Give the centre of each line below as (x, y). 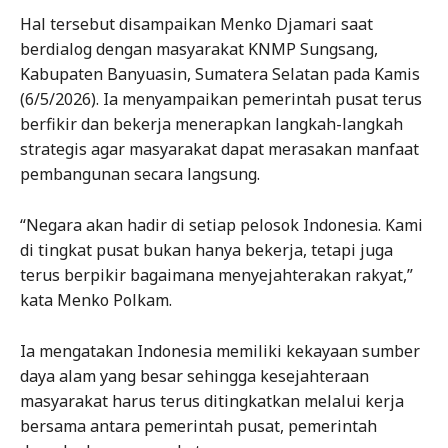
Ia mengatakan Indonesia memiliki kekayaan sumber (220, 351)
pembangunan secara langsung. (140, 174)
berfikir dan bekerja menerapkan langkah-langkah (211, 124)
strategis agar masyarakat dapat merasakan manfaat (219, 149)
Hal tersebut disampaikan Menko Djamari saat (196, 24)
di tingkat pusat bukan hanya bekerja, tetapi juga (206, 250)
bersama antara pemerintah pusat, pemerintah (198, 426)
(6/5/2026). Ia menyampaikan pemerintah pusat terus (221, 99)
